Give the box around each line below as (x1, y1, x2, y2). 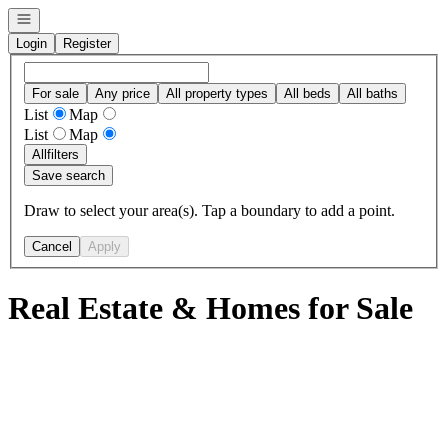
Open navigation (15, 10, 109, 25)
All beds (284, 85, 331, 101)
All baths (347, 85, 398, 101)
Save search (32, 167, 105, 183)
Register (63, 36, 111, 51)
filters (47, 146, 79, 162)
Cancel (32, 238, 72, 254)
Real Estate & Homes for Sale (8, 290, 413, 327)
